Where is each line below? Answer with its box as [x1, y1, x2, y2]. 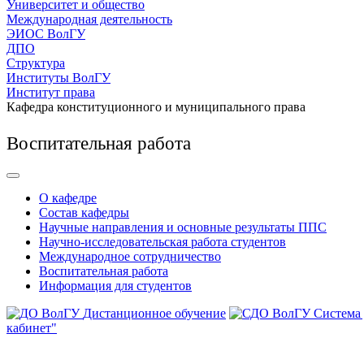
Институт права [6, 85, 95, 99]
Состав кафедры [39, 206, 129, 219]
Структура [6, 56, 65, 70]
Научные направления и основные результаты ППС [39, 220, 327, 234]
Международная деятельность [6, 12, 172, 26]
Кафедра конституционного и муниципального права [6, 100, 305, 114]
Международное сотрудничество [39, 249, 221, 263]
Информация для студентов [39, 279, 192, 292]
